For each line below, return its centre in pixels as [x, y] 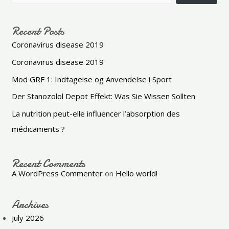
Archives [30, 204]
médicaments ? [39, 129]
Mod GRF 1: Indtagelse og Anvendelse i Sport [92, 79]
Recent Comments [49, 164]
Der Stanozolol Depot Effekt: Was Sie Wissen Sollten [104, 96]
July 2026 [28, 218]
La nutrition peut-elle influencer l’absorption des [96, 113]
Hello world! [137, 173]
